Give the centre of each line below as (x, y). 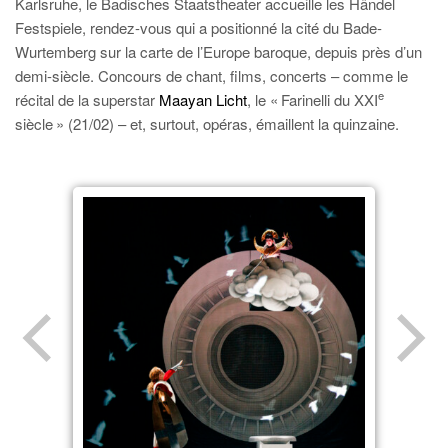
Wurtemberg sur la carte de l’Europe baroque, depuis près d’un (218, 51)
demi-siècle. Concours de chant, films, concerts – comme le (211, 75)
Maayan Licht (203, 99)
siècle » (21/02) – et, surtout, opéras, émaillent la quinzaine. (207, 123)
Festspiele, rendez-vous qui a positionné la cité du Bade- (198, 27)
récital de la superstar (87, 99)
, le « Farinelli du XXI (312, 99)
